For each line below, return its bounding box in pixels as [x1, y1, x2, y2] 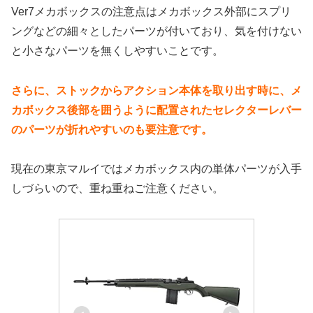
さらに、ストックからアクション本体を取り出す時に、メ [11, 84, 302, 96]
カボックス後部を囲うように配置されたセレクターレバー [11, 103, 302, 116]
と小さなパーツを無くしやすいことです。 [11, 44, 224, 57]
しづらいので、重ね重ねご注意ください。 [11, 182, 224, 195]
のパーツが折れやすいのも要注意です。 [11, 123, 212, 136]
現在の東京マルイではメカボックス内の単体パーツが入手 [11, 163, 302, 175]
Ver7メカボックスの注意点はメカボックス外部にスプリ [11, 5, 291, 17]
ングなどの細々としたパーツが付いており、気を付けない [11, 24, 302, 37]
